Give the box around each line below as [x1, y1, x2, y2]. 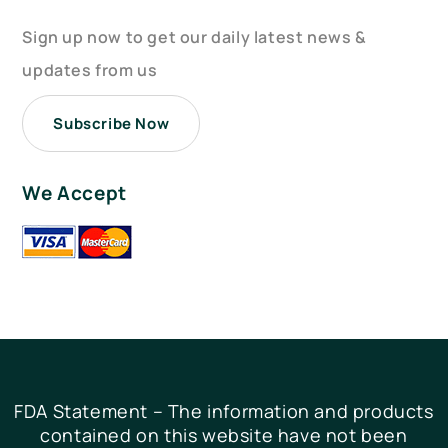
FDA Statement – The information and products [14, 399, 434, 424]
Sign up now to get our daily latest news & [22, 26, 367, 49]
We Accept [22, 180, 127, 207]
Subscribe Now [53, 113, 170, 135]
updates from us [22, 59, 158, 82]
